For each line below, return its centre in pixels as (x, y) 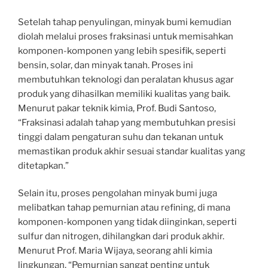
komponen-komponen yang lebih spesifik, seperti (122, 51)
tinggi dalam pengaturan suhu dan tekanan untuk (121, 137)
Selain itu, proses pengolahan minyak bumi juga (118, 194)
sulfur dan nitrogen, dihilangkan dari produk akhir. (121, 237)
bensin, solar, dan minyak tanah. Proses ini (106, 65)
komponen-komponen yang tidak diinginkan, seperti (127, 222)
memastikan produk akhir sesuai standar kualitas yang (132, 151)
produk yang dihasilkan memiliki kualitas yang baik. (124, 94)
